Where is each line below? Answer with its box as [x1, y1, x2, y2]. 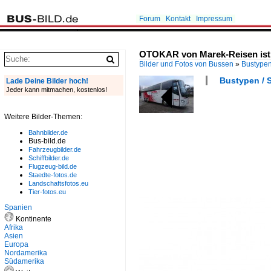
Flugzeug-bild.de [28, 163, 77, 170]
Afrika [4, 223, 23, 232]
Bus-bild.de [28, 137, 66, 145]
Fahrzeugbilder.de [28, 146, 81, 153]
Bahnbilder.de [28, 129, 68, 136]
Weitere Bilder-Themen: [4, 113, 82, 121]
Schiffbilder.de [28, 154, 69, 162]
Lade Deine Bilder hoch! [6, 77, 88, 85]
